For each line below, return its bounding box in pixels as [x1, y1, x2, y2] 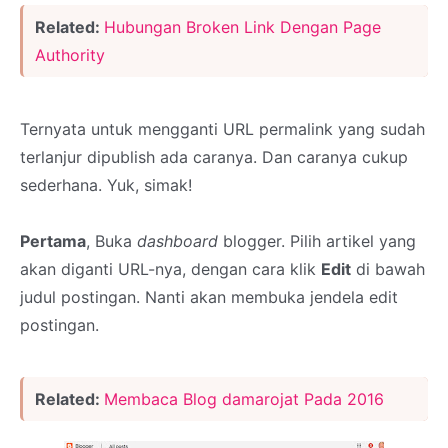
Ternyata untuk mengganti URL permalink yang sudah [20, 119, 425, 139]
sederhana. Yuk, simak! [20, 175, 192, 195]
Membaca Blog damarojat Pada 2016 [104, 389, 384, 409]
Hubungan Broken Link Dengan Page [104, 17, 381, 37]
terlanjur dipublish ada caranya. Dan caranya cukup [20, 147, 408, 167]
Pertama [20, 231, 86, 251]
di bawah [351, 259, 425, 279]
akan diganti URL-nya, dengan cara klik [20, 259, 321, 279]
